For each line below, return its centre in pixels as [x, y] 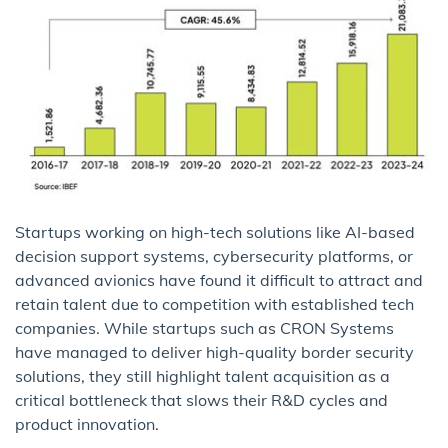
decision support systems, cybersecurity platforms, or [214, 255]
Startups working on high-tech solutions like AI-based [215, 231]
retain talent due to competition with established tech [214, 303]
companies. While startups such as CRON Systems [204, 327]
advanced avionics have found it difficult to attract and [219, 279]
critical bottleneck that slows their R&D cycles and [201, 399]
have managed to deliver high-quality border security [214, 351]
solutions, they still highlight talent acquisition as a [202, 375]
